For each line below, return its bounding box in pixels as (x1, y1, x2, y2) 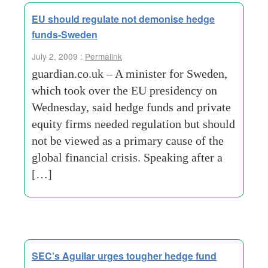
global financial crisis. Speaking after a (32, 151, 223, 164)
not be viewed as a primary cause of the (32, 134, 224, 147)
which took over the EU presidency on (32, 84, 217, 97)
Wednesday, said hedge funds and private (32, 100, 231, 114)
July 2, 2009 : (32, 50, 85, 62)
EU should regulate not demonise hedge (32, 12, 215, 26)
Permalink (85, 50, 122, 62)
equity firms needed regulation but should (32, 117, 235, 130)
